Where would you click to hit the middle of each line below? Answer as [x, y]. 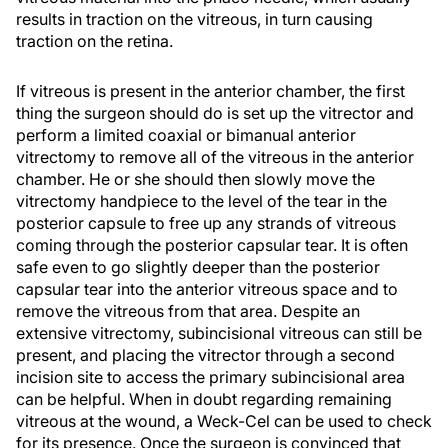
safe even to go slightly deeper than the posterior [198, 267]
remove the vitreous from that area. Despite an [188, 311]
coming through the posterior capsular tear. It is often [212, 245]
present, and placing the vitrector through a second [205, 355]
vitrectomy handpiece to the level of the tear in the [201, 201]
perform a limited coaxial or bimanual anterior [186, 135]
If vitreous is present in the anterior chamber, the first [210, 91]
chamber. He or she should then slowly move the [195, 179]
